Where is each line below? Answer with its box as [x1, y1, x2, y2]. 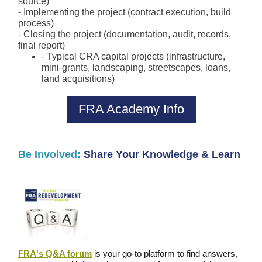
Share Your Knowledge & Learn [84, 149, 240, 160]
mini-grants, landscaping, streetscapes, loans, [42, 63, 230, 73]
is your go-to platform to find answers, [94, 249, 237, 258]
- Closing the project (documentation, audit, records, [18, 29, 231, 39]
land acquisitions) [42, 74, 115, 84]
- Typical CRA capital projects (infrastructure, [42, 51, 225, 61]
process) [18, 18, 56, 28]
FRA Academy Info [78, 102, 184, 116]
